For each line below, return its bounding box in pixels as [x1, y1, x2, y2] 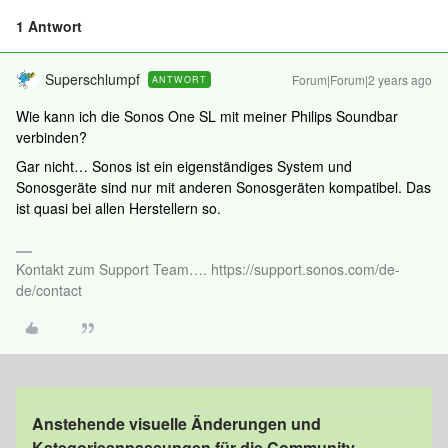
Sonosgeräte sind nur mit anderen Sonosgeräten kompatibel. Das [16, 177, 431, 197]
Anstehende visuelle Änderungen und [32, 412, 321, 435]
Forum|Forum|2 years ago [292, 71, 432, 88]
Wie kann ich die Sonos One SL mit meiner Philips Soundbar [16, 106, 398, 126]
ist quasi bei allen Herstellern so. [16, 198, 225, 218]
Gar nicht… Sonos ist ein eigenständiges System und [16, 156, 352, 176]
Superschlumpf [45, 69, 140, 89]
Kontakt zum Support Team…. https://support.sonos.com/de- [16, 259, 400, 279]
